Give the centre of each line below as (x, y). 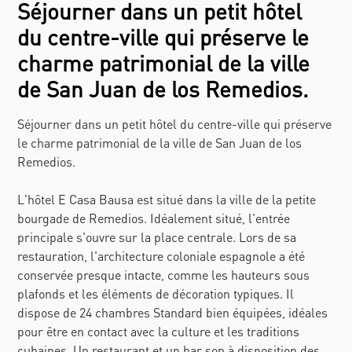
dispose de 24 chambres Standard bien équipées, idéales (173, 313)
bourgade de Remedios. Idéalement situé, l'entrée (154, 218)
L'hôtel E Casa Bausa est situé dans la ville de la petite (167, 200)
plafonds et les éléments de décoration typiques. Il (156, 294)
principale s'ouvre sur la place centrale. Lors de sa (157, 237)
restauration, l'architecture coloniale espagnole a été (161, 256)
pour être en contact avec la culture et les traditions (159, 332)
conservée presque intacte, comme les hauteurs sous (164, 275)
